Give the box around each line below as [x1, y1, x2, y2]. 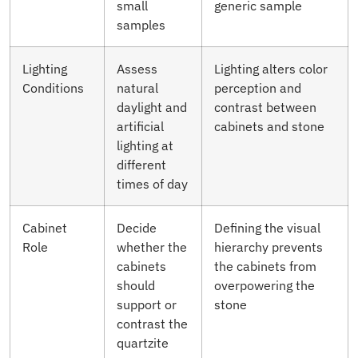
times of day [117, 174, 188, 192]
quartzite [117, 333, 169, 351]
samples [117, 15, 165, 33]
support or [117, 295, 177, 312]
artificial [117, 117, 164, 134]
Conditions [22, 78, 84, 96]
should [117, 276, 155, 293]
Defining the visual [214, 218, 320, 236]
